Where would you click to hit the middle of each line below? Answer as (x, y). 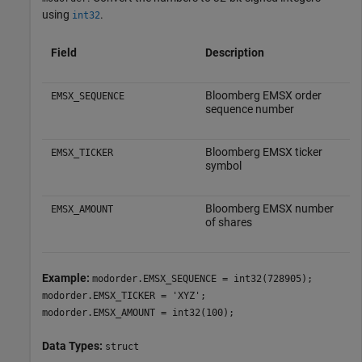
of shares (228, 223)
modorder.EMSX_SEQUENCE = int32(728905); (202, 279)
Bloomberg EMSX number (269, 209)
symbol (223, 166)
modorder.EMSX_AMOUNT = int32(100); (138, 313)
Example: (67, 278)
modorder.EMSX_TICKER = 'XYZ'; (124, 296)
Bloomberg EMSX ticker (263, 152)
